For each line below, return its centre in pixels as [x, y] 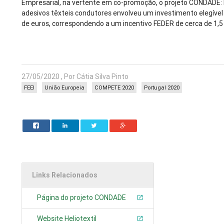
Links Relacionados [65, 175]
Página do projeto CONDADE [82, 198]
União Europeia [65, 88]
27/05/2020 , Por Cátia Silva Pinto [75, 77]
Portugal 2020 [162, 88]
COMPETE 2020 [114, 88]
